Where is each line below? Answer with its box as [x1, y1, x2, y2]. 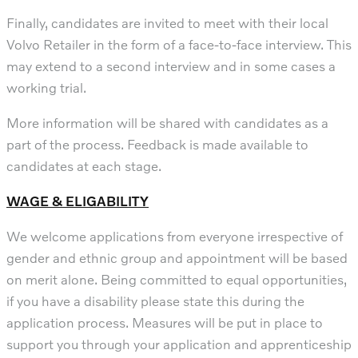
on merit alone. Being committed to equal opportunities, [6, 270, 347, 288]
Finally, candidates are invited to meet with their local [6, 14, 328, 31]
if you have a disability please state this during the [6, 292, 304, 309]
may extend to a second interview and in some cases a [6, 57, 336, 74]
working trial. [6, 78, 86, 96]
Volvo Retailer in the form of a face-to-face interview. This [6, 35, 352, 53]
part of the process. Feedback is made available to [6, 135, 308, 153]
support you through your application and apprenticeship [6, 335, 352, 352]
